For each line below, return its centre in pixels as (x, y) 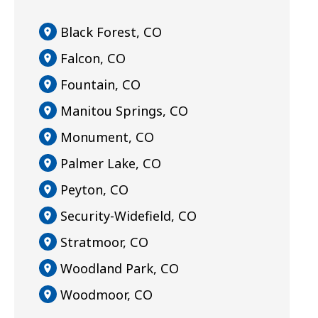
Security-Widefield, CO (128, 215)
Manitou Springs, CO (124, 110)
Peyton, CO (94, 189)
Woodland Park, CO (120, 268)
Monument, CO (107, 137)
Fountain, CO (100, 84)
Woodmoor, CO (106, 294)
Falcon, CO (93, 58)
